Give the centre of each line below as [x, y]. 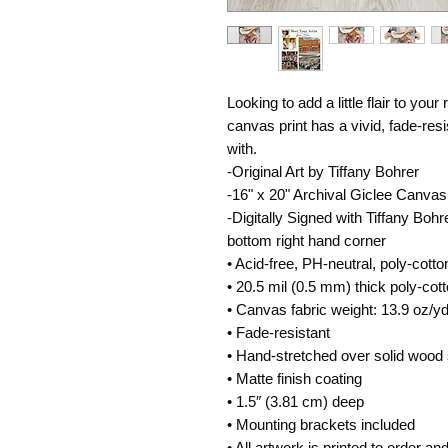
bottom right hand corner [306, 240]
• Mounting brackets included [321, 424]
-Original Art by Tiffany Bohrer [323, 171]
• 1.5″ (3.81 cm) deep [295, 401]
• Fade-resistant [278, 332]
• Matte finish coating [294, 378]
